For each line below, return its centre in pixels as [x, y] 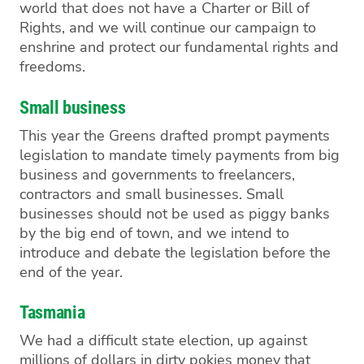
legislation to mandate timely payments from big [180, 155]
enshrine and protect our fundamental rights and [179, 48]
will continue [166, 28]
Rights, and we [71, 28]
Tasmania [54, 313]
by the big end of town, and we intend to [154, 233]
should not [134, 213]
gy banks [300, 213]
